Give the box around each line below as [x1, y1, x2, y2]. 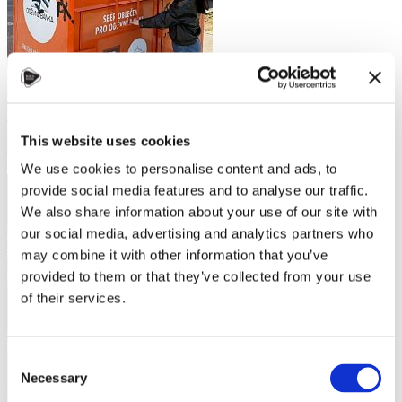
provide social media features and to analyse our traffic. [21, 182, 369, 198]
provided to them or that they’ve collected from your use [21, 268, 371, 284]
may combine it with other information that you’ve [21, 247, 328, 263]
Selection [6, 373, 61, 389]
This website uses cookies [21, 133, 191, 148]
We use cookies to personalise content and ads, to [21, 161, 337, 177]
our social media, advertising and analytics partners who [21, 225, 373, 241]
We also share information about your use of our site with [21, 204, 378, 220]
